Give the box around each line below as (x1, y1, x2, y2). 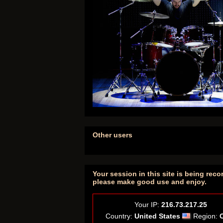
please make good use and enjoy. (93, 177, 207, 186)
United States (134, 212, 180, 220)
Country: (106, 212, 134, 220)
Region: (193, 212, 220, 220)
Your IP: (134, 200, 161, 209)
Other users (93, 131, 132, 139)
